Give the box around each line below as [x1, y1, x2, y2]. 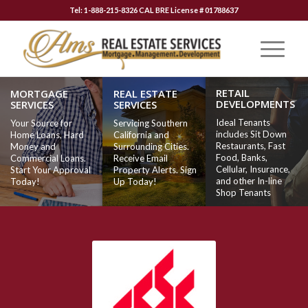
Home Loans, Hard [10, 129, 85, 141]
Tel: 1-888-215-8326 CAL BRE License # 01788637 [69, 5, 239, 14]
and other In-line [215, 175, 282, 187]
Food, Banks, [215, 152, 267, 164]
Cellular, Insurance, [215, 164, 290, 175]
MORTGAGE [10, 87, 69, 100]
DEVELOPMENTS [215, 97, 295, 111]
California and [113, 129, 169, 141]
